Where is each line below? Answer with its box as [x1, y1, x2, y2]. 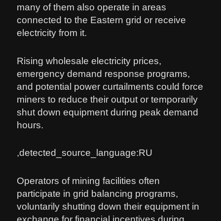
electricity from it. [17, 28, 87, 38]
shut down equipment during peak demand [17, 107, 199, 117]
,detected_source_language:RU [17, 147, 153, 158]
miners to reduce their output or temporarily [17, 94, 198, 105]
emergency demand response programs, [17, 68, 190, 79]
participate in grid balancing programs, [17, 188, 179, 199]
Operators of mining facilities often [17, 175, 160, 186]
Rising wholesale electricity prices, [17, 55, 162, 66]
